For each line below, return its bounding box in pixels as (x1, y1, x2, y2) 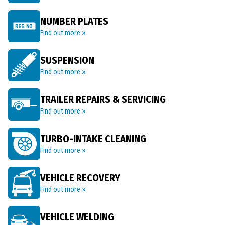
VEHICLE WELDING (40, 211, 114, 223)
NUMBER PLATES (40, 15, 108, 27)
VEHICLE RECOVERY (40, 172, 120, 184)
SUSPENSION (40, 54, 94, 66)
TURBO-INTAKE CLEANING (40, 133, 146, 145)
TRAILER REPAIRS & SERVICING (40, 93, 166, 105)
